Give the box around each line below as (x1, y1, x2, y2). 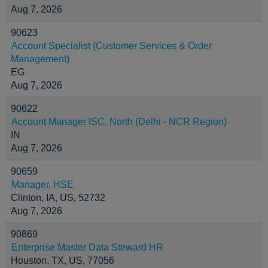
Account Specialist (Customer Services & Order (11, 41, 212, 51)
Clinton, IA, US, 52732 (11, 193, 105, 203)
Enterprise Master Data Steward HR (11, 242, 163, 252)
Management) (11, 54, 69, 64)
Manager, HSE (11, 179, 74, 190)
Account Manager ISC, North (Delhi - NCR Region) (11, 117, 227, 127)
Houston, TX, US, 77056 (11, 255, 114, 266)
